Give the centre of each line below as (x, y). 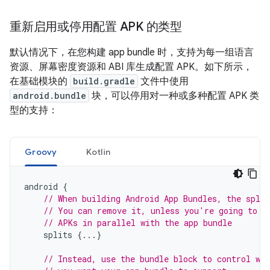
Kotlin (98, 152)
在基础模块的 (40, 81)
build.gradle (104, 81)
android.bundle (49, 96)
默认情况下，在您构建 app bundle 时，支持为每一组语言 (132, 52)
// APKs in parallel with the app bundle (138, 223)
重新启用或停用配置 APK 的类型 (96, 27)
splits (58, 235)
